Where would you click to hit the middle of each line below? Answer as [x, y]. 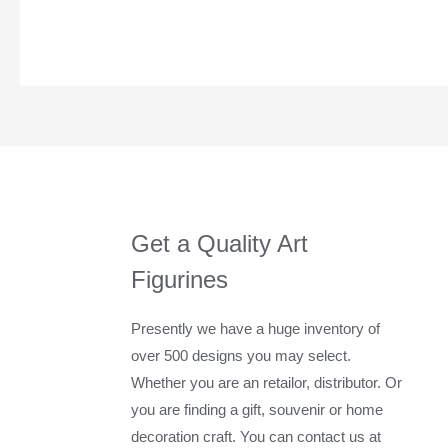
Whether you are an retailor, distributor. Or [267, 382]
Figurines [180, 279]
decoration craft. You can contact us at [256, 436]
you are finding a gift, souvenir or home [257, 409]
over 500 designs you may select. [241, 355]
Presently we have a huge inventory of [256, 328]
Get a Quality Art [220, 243]
